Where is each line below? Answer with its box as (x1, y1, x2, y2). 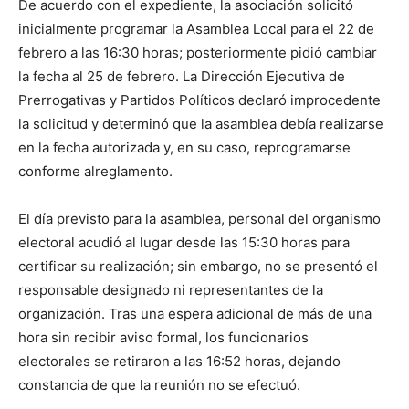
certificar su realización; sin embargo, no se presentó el (18, 257, 378, 275)
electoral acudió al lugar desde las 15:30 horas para (18, 234, 350, 251)
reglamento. (95, 163, 173, 180)
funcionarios (225, 329, 309, 346)
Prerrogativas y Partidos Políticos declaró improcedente (18, 91, 381, 109)
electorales (18, 352, 90, 370)
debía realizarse (280, 115, 383, 132)
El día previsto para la (18, 210, 156, 227)
